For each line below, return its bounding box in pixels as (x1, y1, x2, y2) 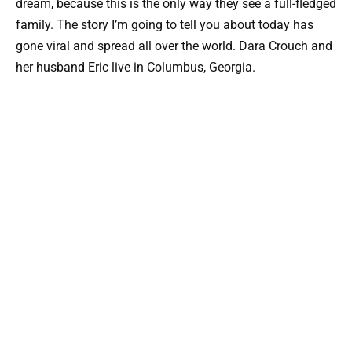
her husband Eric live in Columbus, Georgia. (16, 59, 255, 75)
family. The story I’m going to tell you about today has (16, 16, 313, 32)
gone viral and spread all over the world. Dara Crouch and (16, 38, 332, 53)
